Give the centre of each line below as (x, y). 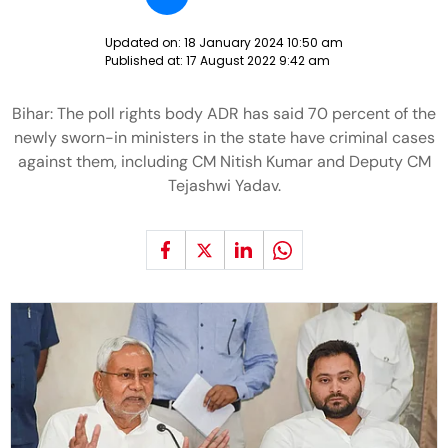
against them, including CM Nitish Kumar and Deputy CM (224, 161)
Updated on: (144, 42)
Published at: (145, 60)
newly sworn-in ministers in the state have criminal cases (224, 137)
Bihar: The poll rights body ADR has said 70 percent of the (224, 113)
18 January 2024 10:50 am (263, 42)
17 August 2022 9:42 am (258, 60)
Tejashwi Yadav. (224, 185)
